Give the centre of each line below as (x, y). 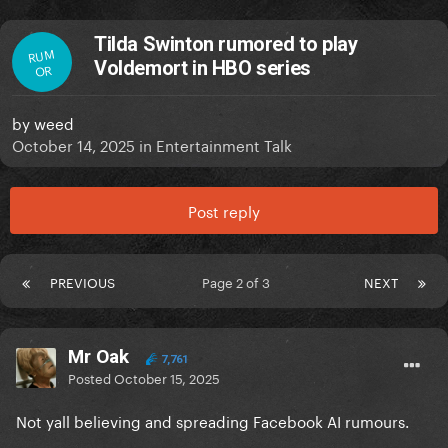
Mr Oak (98, 357)
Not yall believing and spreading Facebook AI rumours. (212, 420)
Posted (91, 377)
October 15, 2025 (167, 377)
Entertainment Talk (224, 144)
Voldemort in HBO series (202, 68)
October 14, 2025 (73, 144)
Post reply (224, 210)
